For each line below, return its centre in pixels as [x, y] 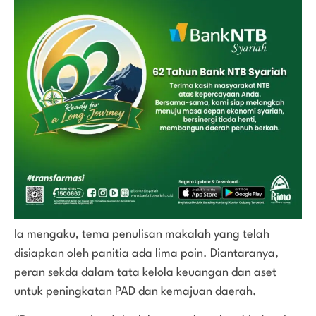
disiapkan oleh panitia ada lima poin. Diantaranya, [146, 253]
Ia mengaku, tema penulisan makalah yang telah [142, 234]
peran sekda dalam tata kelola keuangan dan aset [145, 272]
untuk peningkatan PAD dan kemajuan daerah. [135, 291]
